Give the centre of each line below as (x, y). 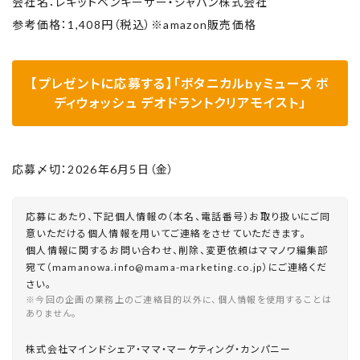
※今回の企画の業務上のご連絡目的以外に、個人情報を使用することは (179, 299)
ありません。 (52, 313)
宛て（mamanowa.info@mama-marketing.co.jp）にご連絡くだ (177, 267)
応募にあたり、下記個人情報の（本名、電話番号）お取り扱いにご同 (178, 216)
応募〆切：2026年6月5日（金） (94, 169)
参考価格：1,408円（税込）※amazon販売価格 (135, 25)
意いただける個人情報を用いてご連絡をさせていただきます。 (166, 233)
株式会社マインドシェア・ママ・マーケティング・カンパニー (158, 349)
